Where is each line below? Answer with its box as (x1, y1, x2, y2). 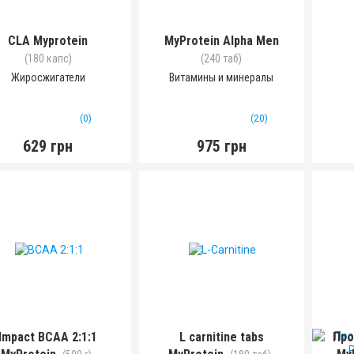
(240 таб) (201, 52, 243, 65)
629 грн (23, 137, 73, 156)
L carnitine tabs (179, 330, 264, 345)
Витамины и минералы (169, 71, 274, 84)
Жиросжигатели (10, 71, 85, 84)
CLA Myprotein (8, 33, 88, 48)
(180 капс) (24, 52, 72, 65)
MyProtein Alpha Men (164, 33, 279, 48)
